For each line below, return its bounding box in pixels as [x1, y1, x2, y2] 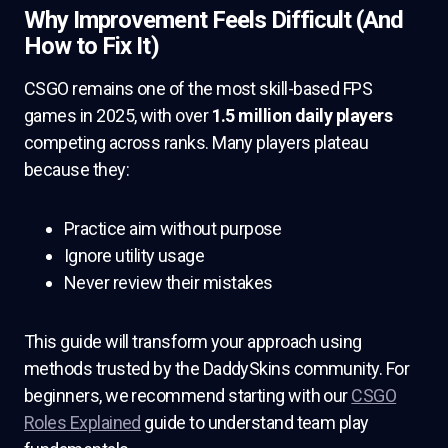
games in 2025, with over [24, 105, 212, 126]
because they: [24, 159, 129, 180]
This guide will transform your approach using [24, 331, 362, 352]
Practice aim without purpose [64, 218, 282, 239]
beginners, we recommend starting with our [24, 385, 352, 406]
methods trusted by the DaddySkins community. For [24, 358, 410, 379]
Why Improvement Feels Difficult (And [24, 6, 404, 34]
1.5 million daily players [211, 105, 393, 126]
